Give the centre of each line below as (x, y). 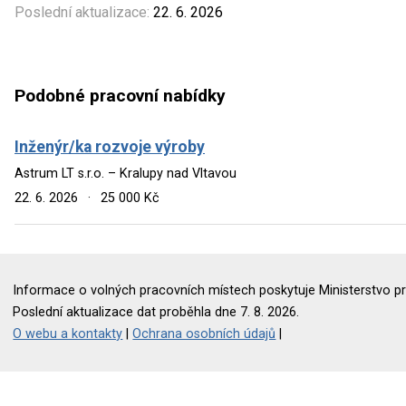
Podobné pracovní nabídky (120, 96)
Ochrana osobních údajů (204, 333)
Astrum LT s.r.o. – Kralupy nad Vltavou (126, 173)
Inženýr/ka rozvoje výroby (110, 146)
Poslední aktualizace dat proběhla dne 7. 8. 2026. (156, 312)
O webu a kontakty (68, 333)
